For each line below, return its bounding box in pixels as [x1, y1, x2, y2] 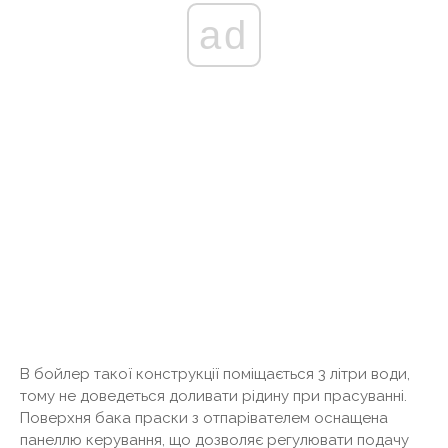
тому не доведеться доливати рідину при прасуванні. [20, 386, 407, 405]
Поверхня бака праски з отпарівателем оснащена [20, 408, 388, 427]
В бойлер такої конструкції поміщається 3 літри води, [20, 364, 410, 383]
